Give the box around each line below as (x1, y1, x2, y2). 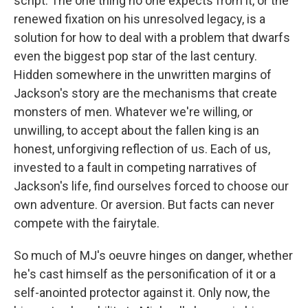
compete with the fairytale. (14, 216, 159, 231)
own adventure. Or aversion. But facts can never (14, 197, 274, 212)
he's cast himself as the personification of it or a (14, 267, 276, 282)
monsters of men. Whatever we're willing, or (14, 104, 253, 120)
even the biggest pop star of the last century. (14, 49, 257, 64)
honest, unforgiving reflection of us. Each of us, (14, 142, 270, 157)
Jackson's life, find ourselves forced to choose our (14, 179, 289, 194)
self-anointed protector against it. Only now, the (14, 285, 270, 300)
